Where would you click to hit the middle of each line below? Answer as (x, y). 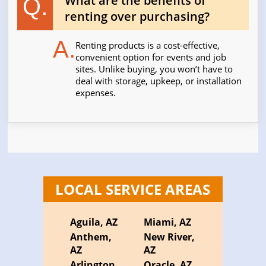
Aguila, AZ (94, 222)
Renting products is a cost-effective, (148, 45)
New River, (169, 237)
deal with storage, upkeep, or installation (159, 81)
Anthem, (91, 237)
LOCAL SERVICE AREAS (133, 189)
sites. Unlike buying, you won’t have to (154, 69)
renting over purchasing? (137, 17)
